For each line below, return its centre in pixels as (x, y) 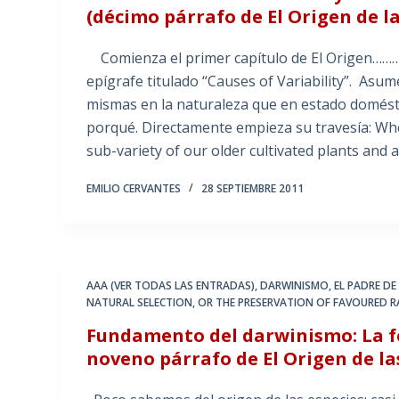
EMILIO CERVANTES (134, 189)
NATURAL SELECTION (140, 303)
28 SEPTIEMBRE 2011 (253, 189)
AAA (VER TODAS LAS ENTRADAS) (171, 286)
